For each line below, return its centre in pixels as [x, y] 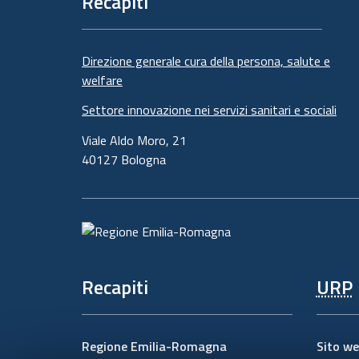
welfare [102, 80]
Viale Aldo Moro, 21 [134, 140]
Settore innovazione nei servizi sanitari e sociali [209, 110]
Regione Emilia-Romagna [154, 346]
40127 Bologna [124, 159]
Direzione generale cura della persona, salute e [206, 61]
